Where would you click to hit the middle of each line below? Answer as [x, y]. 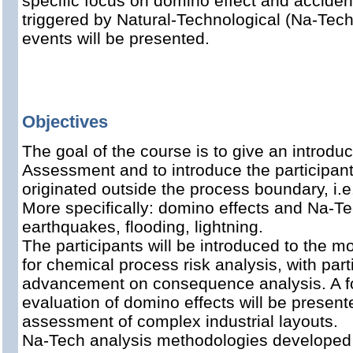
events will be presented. [116, 38]
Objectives [65, 122]
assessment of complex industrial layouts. [180, 321]
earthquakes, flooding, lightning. [143, 227]
